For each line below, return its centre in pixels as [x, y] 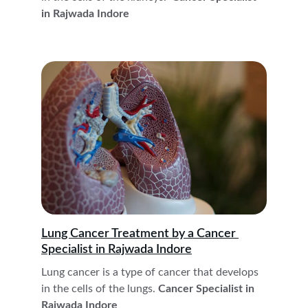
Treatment [141, 234]
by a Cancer [205, 234]
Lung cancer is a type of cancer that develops [151, 272]
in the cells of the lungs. [98, 289]
